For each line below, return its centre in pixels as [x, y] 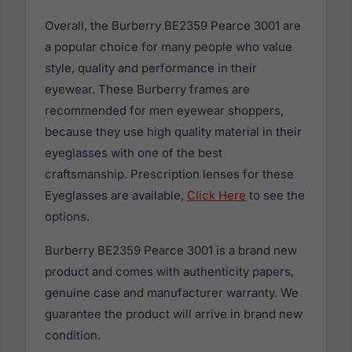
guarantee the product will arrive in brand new [174, 314]
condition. [73, 335]
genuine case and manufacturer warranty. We [172, 293]
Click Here [216, 195]
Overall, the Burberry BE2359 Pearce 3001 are [173, 26]
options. [67, 216]
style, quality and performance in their [151, 68]
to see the [275, 195]
